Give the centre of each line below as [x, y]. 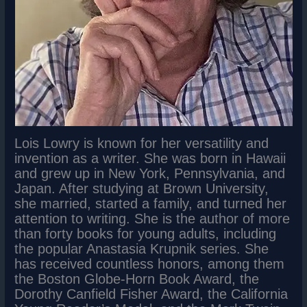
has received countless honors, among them [150, 263]
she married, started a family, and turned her [151, 203]
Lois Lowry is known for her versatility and [142, 143]
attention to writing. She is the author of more [152, 218]
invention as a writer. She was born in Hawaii [150, 158]
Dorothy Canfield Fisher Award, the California [151, 294]
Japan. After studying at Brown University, [142, 188]
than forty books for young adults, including [146, 233]
